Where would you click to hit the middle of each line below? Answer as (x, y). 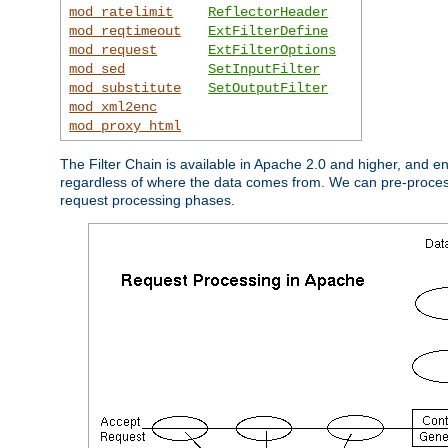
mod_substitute (125, 87)
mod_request (113, 49)
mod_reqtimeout (125, 30)
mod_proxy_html (125, 125)
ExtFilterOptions (272, 49)
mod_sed (97, 68)
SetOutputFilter (268, 87)
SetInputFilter (264, 68)
